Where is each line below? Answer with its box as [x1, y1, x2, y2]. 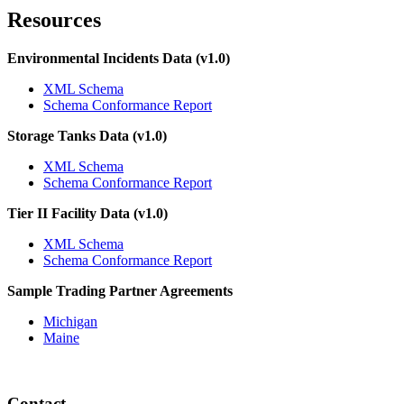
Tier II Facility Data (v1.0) [7, 206, 168, 221]
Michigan [43, 314, 97, 329]
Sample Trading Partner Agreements [7, 283, 233, 298]
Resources [7, 8, 101, 32]
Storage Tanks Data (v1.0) [7, 128, 167, 143]
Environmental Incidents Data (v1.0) [7, 50, 230, 66]
